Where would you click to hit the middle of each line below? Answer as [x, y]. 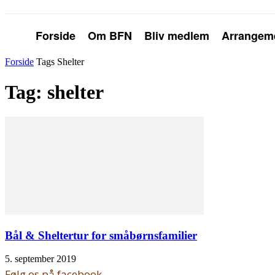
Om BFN [110, 36]
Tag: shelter [54, 92]
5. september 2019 [41, 259]
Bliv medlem [177, 36]
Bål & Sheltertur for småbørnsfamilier [101, 235]
